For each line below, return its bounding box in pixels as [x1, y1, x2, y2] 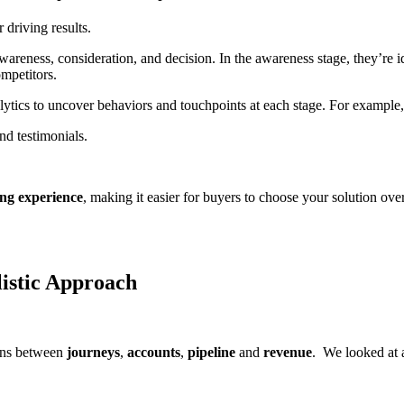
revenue [263, 344, 312, 361]
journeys [67, 344, 120, 361]
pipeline [188, 344, 239, 361]
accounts [127, 344, 180, 361]
